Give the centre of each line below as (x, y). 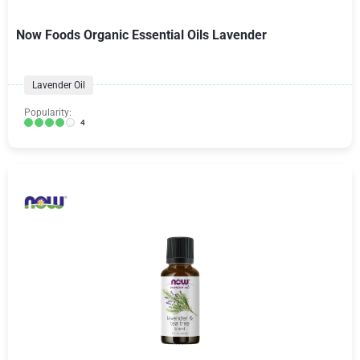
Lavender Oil (59, 85)
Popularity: (48, 112)
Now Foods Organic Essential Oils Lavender (141, 35)
